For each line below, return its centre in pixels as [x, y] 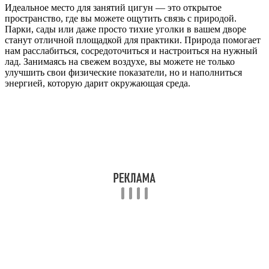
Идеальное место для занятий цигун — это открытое [113, 7]
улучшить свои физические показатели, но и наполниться [123, 72]
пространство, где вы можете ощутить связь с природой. [121, 18]
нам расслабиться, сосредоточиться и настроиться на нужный [131, 50]
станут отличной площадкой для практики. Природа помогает [133, 40]
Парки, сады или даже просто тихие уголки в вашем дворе [125, 29]
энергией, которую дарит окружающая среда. [98, 83]
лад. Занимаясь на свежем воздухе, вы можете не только [120, 61]
